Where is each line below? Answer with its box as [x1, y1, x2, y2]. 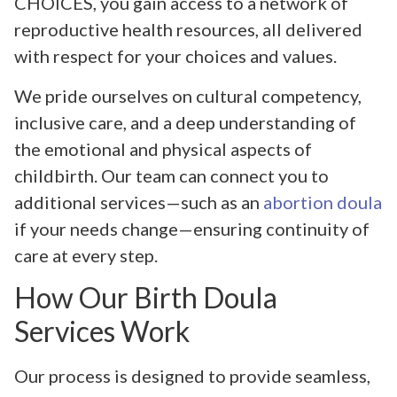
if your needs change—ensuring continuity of [14, 217, 370, 239]
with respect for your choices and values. [14, 45, 337, 67]
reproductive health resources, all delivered [14, 19, 362, 41]
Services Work [14, 313, 190, 348]
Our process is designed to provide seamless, [14, 364, 370, 386]
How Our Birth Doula [14, 279, 277, 315]
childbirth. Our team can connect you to [14, 164, 329, 186]
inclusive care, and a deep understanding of [14, 111, 356, 133]
